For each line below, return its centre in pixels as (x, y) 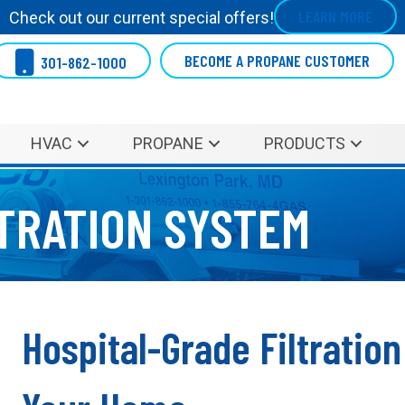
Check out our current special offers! (141, 18)
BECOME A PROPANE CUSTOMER (277, 61)
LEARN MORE (335, 16)
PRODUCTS (304, 144)
